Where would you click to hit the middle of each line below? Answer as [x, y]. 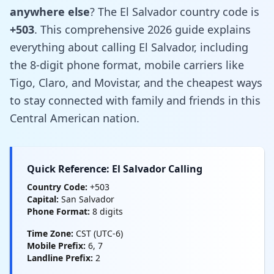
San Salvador [87, 199]
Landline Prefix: [60, 257]
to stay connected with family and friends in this [135, 100]
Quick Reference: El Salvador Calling [115, 168]
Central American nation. [75, 118]
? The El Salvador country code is [175, 11]
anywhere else [50, 11]
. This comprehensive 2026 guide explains [143, 29]
